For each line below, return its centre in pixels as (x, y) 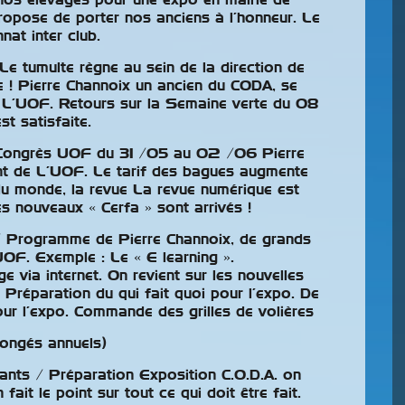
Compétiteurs (229, 340)
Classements (220, 313)
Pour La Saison (244, 367)
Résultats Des (231, 286)
